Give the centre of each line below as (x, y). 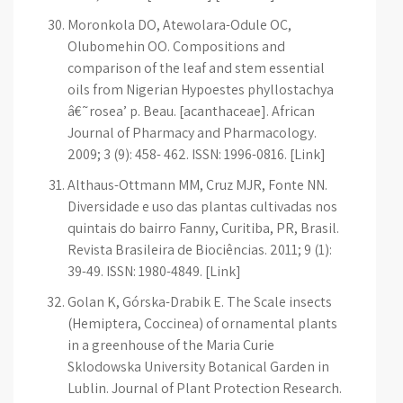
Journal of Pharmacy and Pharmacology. (192, 133)
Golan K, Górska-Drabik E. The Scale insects (200, 302)
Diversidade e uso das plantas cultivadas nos (202, 206)
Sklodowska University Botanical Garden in (198, 367)
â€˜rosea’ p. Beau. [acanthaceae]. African (191, 111)
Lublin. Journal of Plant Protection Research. (205, 388)
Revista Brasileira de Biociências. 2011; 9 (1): (200, 250)
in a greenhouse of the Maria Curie (171, 345)
